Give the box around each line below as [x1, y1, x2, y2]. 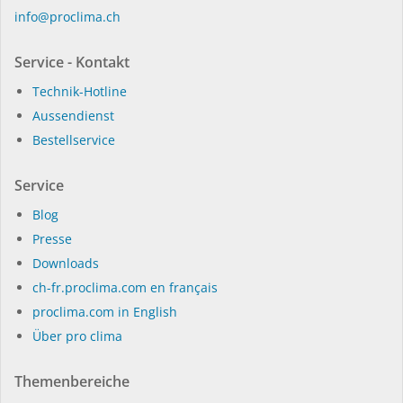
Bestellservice [32, 130, 115, 148]
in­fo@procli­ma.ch [14, 7, 121, 25]
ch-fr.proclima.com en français [32, 278, 218, 296]
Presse [32, 229, 72, 247]
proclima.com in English [32, 302, 177, 320]
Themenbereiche [14, 371, 130, 391]
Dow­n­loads [32, 254, 99, 272]
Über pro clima [32, 327, 122, 345]
